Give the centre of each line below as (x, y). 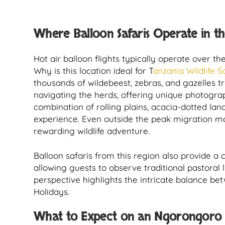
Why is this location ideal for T (93, 71)
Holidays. (51, 192)
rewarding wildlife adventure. (92, 131)
